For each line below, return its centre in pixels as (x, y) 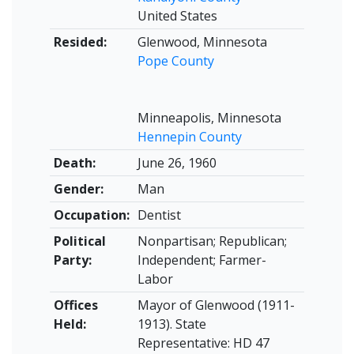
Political (79, 241)
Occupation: (91, 215)
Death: (74, 163)
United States (177, 16)
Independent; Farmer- (201, 260)
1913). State (171, 324)
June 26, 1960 (177, 163)
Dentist (159, 215)
